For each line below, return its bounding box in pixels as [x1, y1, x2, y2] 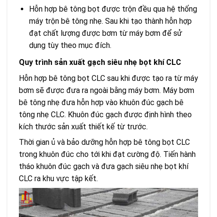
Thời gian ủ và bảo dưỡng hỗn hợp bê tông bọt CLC [19, 137, 190, 147]
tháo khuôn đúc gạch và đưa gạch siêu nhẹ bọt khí [19, 161, 188, 171]
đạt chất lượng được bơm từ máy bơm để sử [29, 28, 182, 38]
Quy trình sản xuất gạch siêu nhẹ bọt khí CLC [19, 57, 181, 67]
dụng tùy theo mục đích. [29, 40, 111, 50]
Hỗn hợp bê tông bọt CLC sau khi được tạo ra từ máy [19, 73, 198, 83]
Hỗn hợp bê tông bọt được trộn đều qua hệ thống [29, 4, 197, 14]
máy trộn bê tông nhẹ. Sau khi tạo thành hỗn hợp [29, 16, 192, 26]
